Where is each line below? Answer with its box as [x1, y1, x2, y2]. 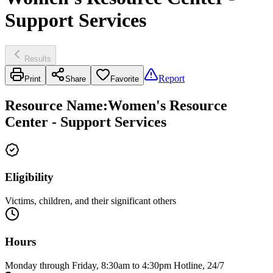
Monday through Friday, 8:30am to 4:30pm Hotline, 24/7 [5, 260, 224, 271]
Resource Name [5, 97, 103, 113]
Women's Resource [108, 97, 227, 113]
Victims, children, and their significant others [5, 196, 176, 207]
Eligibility [5, 171, 54, 184]
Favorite [110, 74, 139, 83]
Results [24, 54, 51, 63]
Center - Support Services [5, 113, 166, 130]
